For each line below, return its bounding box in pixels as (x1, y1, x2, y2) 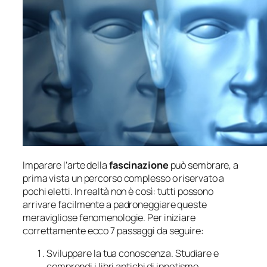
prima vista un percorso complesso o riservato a (23, 171, 225, 185)
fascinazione (108, 158, 169, 172)
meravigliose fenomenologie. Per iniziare (23, 210, 195, 224)
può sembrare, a (168, 158, 239, 172)
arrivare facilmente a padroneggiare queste (23, 197, 207, 211)
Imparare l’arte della (23, 158, 109, 172)
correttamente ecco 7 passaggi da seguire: (23, 223, 204, 237)
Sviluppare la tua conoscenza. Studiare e (46, 247, 219, 260)
